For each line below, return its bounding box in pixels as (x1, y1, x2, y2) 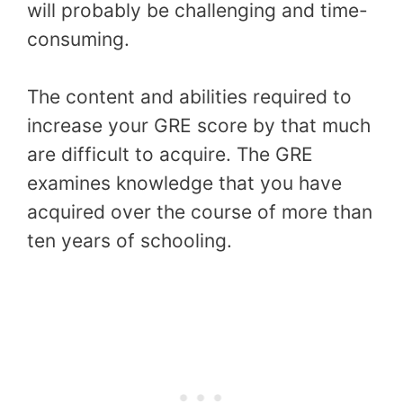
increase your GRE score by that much (27, 113, 371, 137)
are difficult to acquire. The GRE (27, 142, 313, 166)
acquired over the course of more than (27, 200, 372, 223)
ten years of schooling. (27, 228, 232, 252)
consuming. (27, 28, 130, 51)
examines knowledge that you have (27, 171, 342, 194)
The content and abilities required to (27, 85, 352, 108)
